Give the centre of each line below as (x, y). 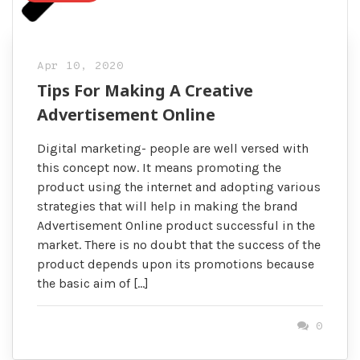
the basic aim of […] (93, 284)
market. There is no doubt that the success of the (179, 245)
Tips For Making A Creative (145, 91)
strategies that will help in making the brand (168, 207)
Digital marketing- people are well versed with (173, 149)
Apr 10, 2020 (80, 67)
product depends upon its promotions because (176, 264)
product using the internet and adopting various (179, 187)
